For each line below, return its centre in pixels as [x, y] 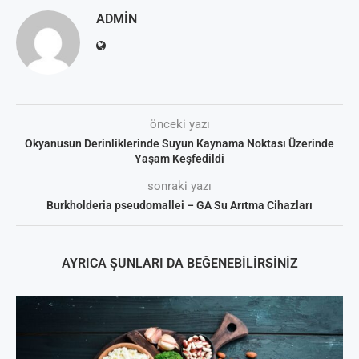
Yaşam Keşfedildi [179, 159]
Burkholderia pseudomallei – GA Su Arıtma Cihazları [179, 206]
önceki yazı [179, 125]
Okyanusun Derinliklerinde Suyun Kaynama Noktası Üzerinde [179, 144]
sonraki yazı [179, 186]
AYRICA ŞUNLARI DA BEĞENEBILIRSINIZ [179, 264]
